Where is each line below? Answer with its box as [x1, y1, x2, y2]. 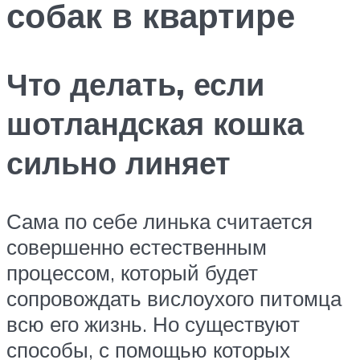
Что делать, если [6, 63, 264, 104]
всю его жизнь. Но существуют [6, 310, 300, 337]
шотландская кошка [6, 103, 304, 143]
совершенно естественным [6, 233, 267, 260]
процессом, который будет [6, 259, 258, 285]
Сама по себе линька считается [6, 207, 313, 234]
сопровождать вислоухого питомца [6, 284, 342, 311]
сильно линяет [6, 142, 231, 182]
